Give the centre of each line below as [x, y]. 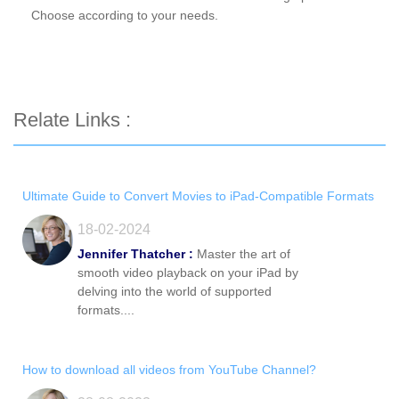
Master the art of [242, 254]
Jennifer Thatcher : [135, 254]
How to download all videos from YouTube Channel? [169, 370]
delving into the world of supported [175, 292]
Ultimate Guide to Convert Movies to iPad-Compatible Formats [198, 196]
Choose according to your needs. [125, 16]
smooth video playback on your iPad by [188, 273]
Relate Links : [72, 120]
